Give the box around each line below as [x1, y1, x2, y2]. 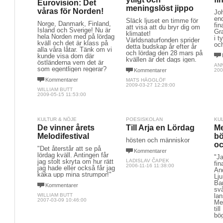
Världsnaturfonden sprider [125, 36, 200, 44]
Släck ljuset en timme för [125, 17, 198, 24]
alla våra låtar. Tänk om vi [37, 46, 112, 53]
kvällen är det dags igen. [125, 56, 197, 63]
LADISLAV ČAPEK [125, 158, 169, 163]
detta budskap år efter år [125, 43, 197, 50]
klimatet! [125, 30, 151, 37]
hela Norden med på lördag [37, 33, 114, 40]
